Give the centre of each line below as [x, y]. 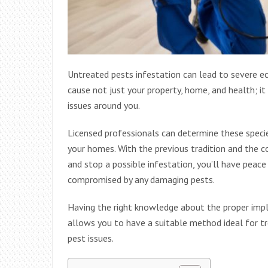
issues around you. [104, 105]
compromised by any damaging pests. [141, 179]
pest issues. [91, 238]
